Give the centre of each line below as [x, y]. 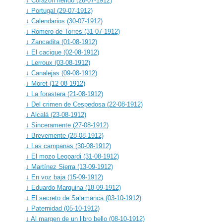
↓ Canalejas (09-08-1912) [61, 73]
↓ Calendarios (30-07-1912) [64, 21]
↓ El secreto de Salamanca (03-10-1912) [83, 198]
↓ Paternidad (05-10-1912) [63, 208]
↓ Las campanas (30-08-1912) [68, 146]
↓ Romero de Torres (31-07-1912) [73, 31]
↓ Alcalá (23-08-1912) [56, 114]
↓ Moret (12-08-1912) [55, 83]
